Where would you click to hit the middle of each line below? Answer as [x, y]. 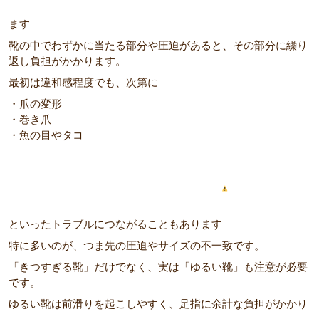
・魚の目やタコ [46, 135]
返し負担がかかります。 [67, 61]
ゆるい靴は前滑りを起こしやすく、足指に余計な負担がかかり [158, 304]
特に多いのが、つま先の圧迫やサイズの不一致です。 [137, 246]
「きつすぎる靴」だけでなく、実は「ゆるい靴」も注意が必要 [158, 267]
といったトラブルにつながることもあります [115, 224]
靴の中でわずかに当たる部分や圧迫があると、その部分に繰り [158, 46]
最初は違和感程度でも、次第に [83, 83]
